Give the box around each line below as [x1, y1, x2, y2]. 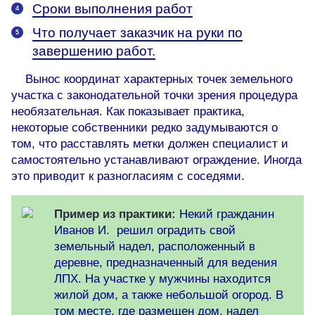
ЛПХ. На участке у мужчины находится [54, 272, 271, 286]
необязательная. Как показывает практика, [11, 105, 245, 119]
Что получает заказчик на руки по [32, 25, 243, 41]
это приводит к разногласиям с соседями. [11, 169, 245, 184]
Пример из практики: [54, 207, 176, 221]
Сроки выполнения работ [32, 1, 193, 17]
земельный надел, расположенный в [54, 240, 255, 254]
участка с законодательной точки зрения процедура [11, 89, 297, 103]
